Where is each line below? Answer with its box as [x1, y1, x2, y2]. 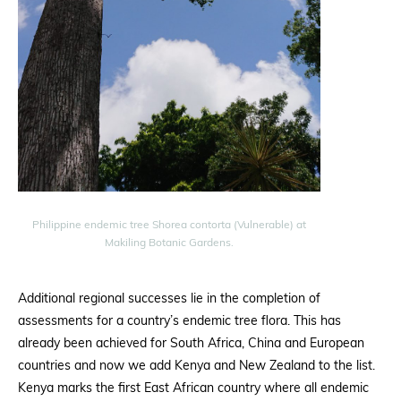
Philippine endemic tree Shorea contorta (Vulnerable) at [32, 219, 306, 231]
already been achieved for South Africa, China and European [18, 337, 364, 351]
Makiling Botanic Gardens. [105, 237, 234, 249]
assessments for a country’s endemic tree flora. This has [18, 314, 341, 328]
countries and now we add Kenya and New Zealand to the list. [18, 359, 375, 373]
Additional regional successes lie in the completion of [18, 292, 320, 306]
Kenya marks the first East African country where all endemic [18, 381, 369, 396]
